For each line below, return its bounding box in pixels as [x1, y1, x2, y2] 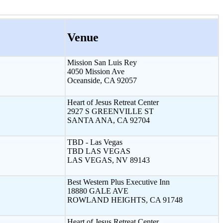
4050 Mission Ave [67, 67, 124, 76]
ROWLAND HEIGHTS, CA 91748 [67, 195, 183, 204]
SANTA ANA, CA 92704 [67, 115, 150, 124]
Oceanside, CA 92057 [67, 76, 137, 85]
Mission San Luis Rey [67, 58, 137, 67]
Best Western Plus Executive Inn [67, 177, 170, 186]
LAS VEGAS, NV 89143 [67, 155, 150, 164]
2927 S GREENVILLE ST [67, 107, 154, 115]
